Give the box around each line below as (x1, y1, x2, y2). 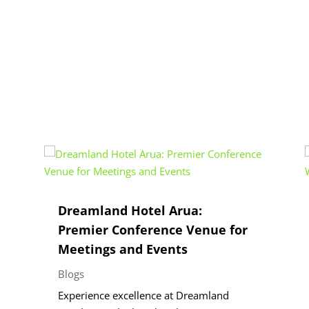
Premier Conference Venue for (57, 221, 248, 238)
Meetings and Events (57, 240, 188, 257)
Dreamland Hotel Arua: (57, 201, 202, 219)
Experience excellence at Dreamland (57, 288, 229, 302)
